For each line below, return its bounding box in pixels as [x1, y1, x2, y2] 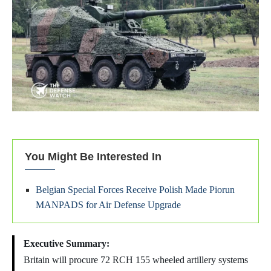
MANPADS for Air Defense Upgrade [36, 200, 181, 211]
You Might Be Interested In [25, 151, 162, 163]
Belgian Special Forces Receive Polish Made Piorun [36, 184, 235, 195]
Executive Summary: [24, 238, 109, 249]
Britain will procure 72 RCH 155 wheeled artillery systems [24, 255, 248, 266]
